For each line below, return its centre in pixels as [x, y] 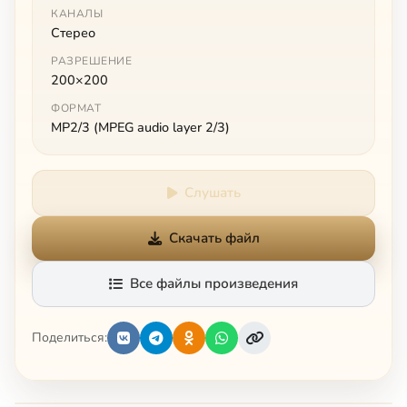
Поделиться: [69, 338]
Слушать [212, 192]
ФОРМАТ [76, 108]
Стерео [73, 32]
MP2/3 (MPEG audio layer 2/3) [140, 127]
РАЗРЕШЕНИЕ [91, 60]
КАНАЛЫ [77, 13]
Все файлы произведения [214, 283]
